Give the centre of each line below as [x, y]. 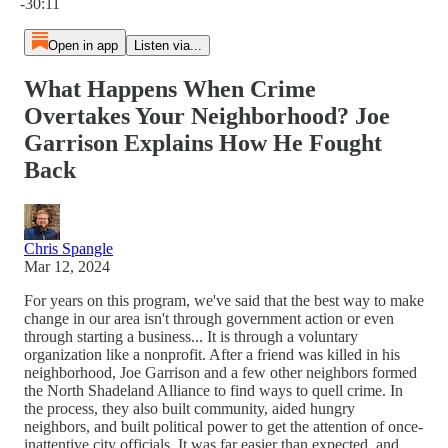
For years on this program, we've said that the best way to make [224, 300]
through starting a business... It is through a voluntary [191, 336]
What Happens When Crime [170, 88]
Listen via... [167, 45]
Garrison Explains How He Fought [203, 142]
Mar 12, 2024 [67, 266]
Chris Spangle [68, 248]
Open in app [82, 45]
